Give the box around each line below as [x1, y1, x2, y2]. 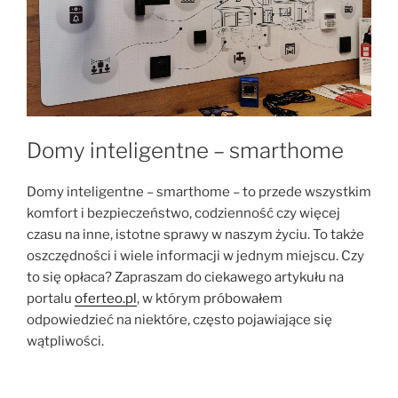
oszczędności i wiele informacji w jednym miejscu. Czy [27, 248, 364, 265]
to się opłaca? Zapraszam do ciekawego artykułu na [27, 269, 344, 286]
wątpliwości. [27, 333, 104, 350]
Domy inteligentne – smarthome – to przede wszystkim [27, 184, 371, 201]
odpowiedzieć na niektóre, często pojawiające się [27, 312, 332, 329]
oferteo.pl [75, 291, 137, 307]
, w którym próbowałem [137, 291, 283, 307]
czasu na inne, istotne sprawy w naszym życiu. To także [27, 227, 364, 243]
